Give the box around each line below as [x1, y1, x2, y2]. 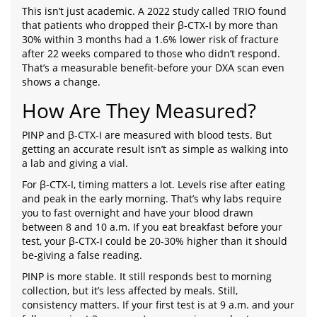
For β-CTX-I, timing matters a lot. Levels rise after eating [22, 178, 285, 191]
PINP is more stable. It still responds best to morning [22, 270, 272, 283]
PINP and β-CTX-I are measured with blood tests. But [22, 128, 272, 142]
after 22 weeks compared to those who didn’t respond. [22, 47, 280, 60]
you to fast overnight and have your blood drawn [22, 206, 253, 219]
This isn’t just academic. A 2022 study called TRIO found [22, 4, 287, 18]
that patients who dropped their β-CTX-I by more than [22, 18, 278, 32]
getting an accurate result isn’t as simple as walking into [22, 142, 288, 156]
